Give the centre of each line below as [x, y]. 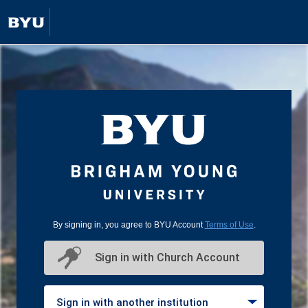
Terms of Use [229, 224]
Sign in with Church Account [167, 258]
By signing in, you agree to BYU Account [129, 224]
